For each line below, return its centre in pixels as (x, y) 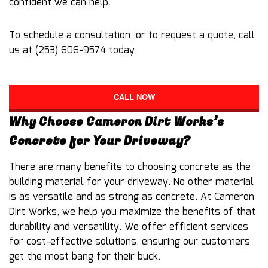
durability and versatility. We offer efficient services (129, 227)
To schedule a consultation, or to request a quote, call (132, 35)
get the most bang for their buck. (85, 257)
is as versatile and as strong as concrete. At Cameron (132, 197)
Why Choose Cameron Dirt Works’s (116, 121)
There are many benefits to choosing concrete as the (130, 167)
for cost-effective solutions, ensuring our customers (130, 242)
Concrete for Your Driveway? (100, 141)
